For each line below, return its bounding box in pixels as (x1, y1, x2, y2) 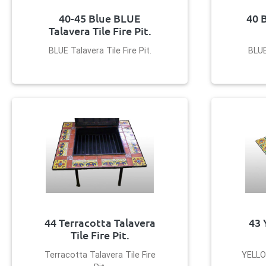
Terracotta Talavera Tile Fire (44, 249, 156, 260)
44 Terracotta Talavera (44, 216, 156, 229)
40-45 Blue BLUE (59, 12, 141, 24)
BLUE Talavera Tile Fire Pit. (48, 45, 151, 56)
